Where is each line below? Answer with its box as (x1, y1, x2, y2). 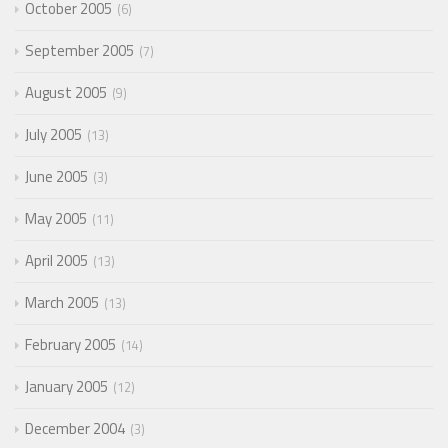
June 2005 (25, 165, 88, 189)
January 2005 (25, 375, 108, 399)
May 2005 (25, 207, 87, 231)
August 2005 (25, 81, 107, 105)
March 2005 (25, 291, 99, 315)
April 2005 (25, 249, 88, 273)
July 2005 (25, 123, 82, 147)
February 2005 (25, 333, 116, 357)
